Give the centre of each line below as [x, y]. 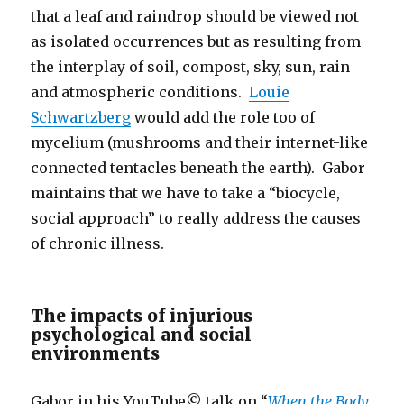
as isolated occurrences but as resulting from [196, 41]
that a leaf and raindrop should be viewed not [195, 16]
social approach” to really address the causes [196, 218]
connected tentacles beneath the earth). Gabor [198, 167]
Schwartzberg [81, 117]
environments [96, 353]
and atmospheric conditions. [140, 92]
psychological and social [142, 334]
